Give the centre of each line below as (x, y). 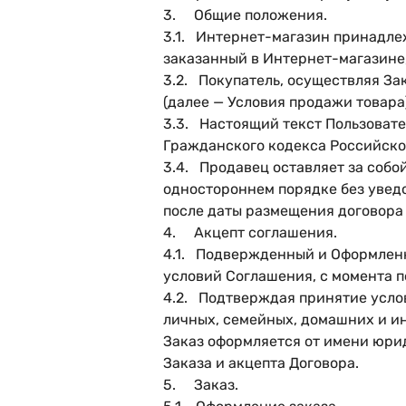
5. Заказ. (201, 385)
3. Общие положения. (245, 15)
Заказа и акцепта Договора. (261, 363)
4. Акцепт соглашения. (250, 232)
